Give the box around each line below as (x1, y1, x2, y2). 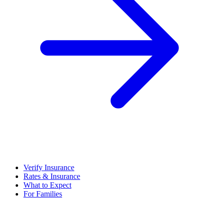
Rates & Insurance (23, 172, 80, 180)
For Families (23, 190, 62, 198)
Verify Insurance (23, 163, 74, 172)
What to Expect (23, 181, 71, 189)
